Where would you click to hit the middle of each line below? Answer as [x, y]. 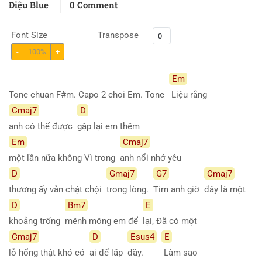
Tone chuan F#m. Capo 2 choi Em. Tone [89, 94]
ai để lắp [108, 252]
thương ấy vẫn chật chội [58, 189]
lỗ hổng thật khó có [49, 252]
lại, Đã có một [172, 221]
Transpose [118, 35]
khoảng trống [37, 221]
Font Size [29, 35]
